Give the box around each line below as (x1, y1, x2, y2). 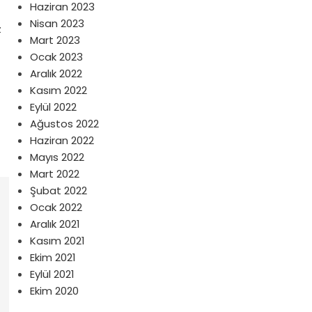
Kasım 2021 (29, 233, 85, 248)
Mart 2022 (29, 166, 79, 181)
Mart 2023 (29, 33, 80, 47)
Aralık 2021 (29, 217, 80, 231)
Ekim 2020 (29, 283, 79, 298)
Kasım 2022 (29, 83, 87, 97)
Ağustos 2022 (29, 116, 99, 131)
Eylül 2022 (29, 100, 77, 114)
